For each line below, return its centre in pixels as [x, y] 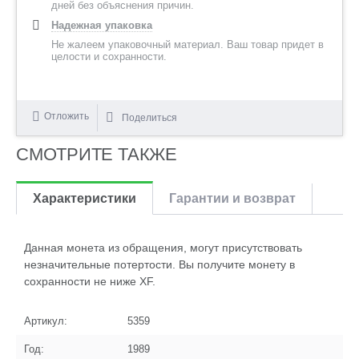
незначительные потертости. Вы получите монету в [159, 264]
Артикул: [46, 321]
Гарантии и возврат [232, 198]
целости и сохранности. [109, 56]
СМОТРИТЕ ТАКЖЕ [97, 154]
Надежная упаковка [102, 25]
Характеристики [85, 198]
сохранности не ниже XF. [90, 281]
